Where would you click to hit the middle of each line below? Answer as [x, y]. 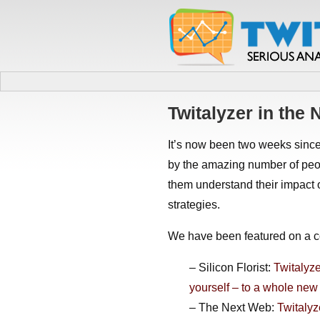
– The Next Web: [234, 307]
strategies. [194, 205]
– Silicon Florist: [232, 267]
